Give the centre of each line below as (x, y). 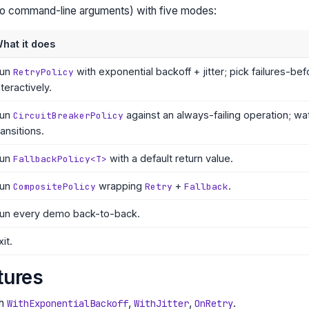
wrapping (120, 186)
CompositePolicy (54, 186)
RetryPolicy (43, 72)
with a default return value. (170, 158)
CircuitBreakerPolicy (68, 115)
